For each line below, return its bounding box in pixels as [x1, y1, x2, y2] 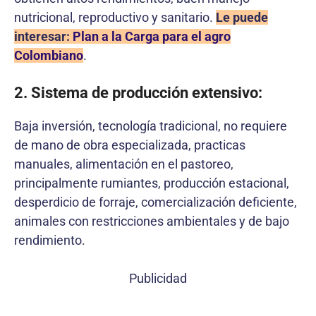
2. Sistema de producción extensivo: [14, 83, 262, 102]
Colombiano [14, 47, 83, 63]
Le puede [216, 9, 268, 25]
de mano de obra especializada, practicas [14, 137, 245, 152]
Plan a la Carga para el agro [73, 28, 231, 44]
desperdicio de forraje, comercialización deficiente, [14, 194, 297, 209]
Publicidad [129, 270, 187, 286]
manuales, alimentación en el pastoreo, [14, 156, 233, 171]
